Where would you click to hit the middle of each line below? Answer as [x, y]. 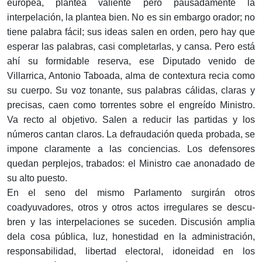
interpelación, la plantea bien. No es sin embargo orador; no [131, 18]
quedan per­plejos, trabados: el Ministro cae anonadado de [131, 164]
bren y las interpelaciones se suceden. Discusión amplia [131, 222]
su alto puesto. [37, 178]
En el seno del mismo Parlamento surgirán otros [131, 193]
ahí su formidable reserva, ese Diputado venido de [131, 61]
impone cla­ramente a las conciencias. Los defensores [131, 149]
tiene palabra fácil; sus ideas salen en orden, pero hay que [131, 32]
